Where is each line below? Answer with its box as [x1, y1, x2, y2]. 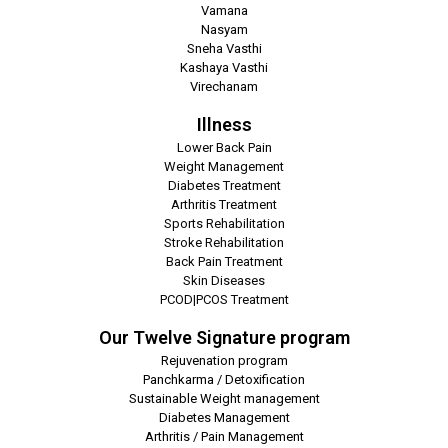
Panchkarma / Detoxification [143, 372, 305, 388]
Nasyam [200, 22, 248, 38]
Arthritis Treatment [171, 197, 277, 213]
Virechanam [190, 79, 258, 95]
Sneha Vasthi [186, 41, 262, 57]
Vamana [200, 3, 248, 19]
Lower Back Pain [176, 140, 272, 156]
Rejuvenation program [160, 353, 288, 369]
